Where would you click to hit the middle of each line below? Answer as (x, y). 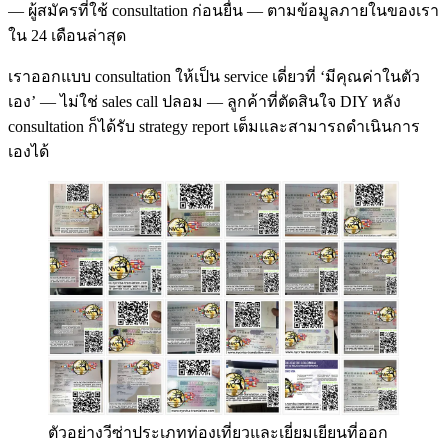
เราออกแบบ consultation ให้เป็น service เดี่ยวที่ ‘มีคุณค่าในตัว (214, 77)
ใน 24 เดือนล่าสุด (67, 36)
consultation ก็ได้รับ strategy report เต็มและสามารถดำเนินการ (214, 127)
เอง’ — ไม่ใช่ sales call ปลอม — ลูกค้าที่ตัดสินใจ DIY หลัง (204, 102)
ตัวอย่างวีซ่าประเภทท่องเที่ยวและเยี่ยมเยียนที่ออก (218, 433)
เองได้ (28, 152)
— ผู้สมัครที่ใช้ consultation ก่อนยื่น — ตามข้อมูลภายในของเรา (223, 11)
